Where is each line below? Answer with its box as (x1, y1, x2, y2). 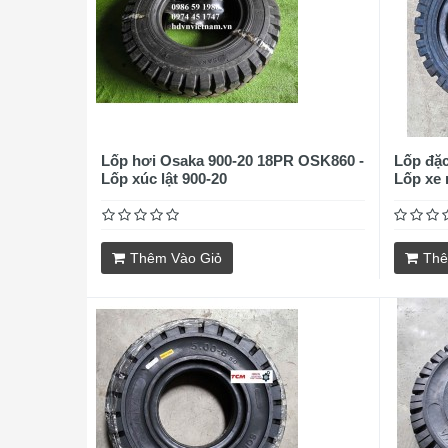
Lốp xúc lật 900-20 (101, 170, 227, 187)
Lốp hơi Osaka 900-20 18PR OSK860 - (101, 152, 364, 169)
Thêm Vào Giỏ (130, 250, 222, 266)
